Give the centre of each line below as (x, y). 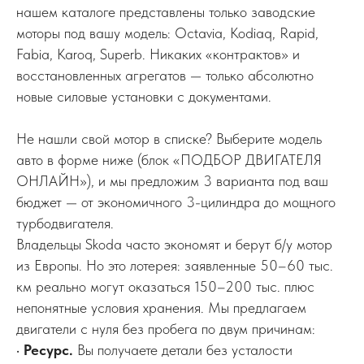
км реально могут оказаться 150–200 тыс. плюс (165, 286)
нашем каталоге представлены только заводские (166, 11)
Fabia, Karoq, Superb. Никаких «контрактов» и (158, 54)
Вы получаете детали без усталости (183, 349)
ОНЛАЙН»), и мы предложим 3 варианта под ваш (172, 180)
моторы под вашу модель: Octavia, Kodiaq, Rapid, (167, 32)
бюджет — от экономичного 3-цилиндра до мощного (176, 201)
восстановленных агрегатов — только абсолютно (165, 75)
